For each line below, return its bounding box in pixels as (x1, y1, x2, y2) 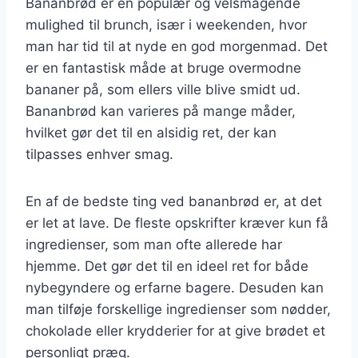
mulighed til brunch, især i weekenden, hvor (26, 16, 307, 33)
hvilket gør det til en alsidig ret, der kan (26, 124, 276, 141)
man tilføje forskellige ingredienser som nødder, (26, 300, 331, 317)
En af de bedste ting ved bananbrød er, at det (26, 193, 322, 209)
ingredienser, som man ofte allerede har (26, 236, 282, 253)
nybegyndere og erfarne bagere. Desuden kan (26, 279, 324, 296)
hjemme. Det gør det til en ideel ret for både (26, 257, 308, 274)
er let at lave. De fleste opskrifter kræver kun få (26, 214, 328, 231)
